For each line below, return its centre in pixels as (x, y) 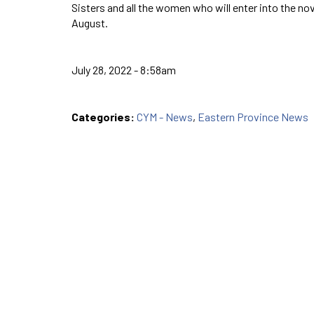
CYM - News (165, 116)
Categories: (104, 116)
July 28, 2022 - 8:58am (124, 69)
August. (90, 22)
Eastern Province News (253, 116)
